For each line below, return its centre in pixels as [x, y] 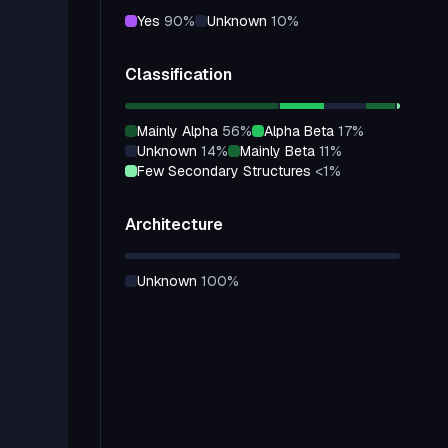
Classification [178, 74]
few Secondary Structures [228, 171]
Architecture [174, 224]
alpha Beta [303, 131]
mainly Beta [283, 151]
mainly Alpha [183, 131]
